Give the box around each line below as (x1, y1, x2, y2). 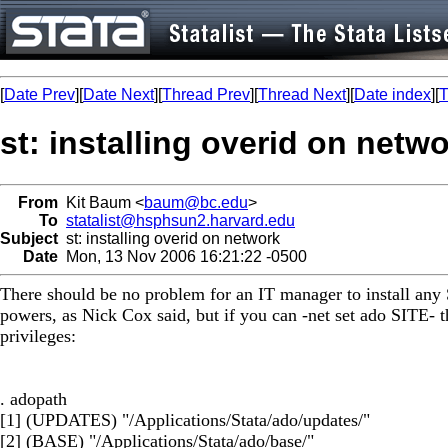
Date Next (83, 86, 154, 103)
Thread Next (258, 86, 346, 103)
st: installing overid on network (58, 229, 280, 247)
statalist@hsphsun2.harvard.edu (66, 211, 295, 229)
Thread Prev (162, 86, 250, 103)
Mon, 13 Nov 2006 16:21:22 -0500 (58, 247, 307, 265)
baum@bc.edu (144, 193, 248, 211)
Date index (354, 86, 431, 103)
